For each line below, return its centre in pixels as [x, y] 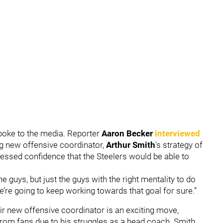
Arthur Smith [131, 145]
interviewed [177, 133]
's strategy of [179, 145]
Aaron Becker [126, 133]
